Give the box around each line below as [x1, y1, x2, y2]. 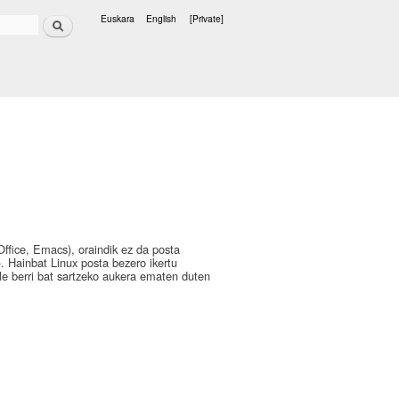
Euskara [100, 12, 134, 25]
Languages [95, 21, 152, 37]
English [145, 12, 176, 25]
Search [43, 12, 71, 24]
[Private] [190, 12, 224, 25]
